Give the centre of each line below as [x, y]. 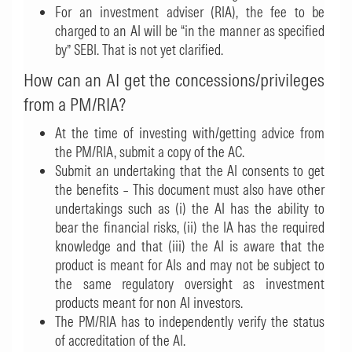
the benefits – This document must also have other [190, 190]
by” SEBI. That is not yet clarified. [139, 50]
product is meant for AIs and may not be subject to [190, 265]
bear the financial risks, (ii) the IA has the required [190, 227]
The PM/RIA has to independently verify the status [190, 322]
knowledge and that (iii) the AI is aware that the [190, 246]
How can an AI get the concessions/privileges [174, 80]
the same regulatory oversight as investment [190, 284]
